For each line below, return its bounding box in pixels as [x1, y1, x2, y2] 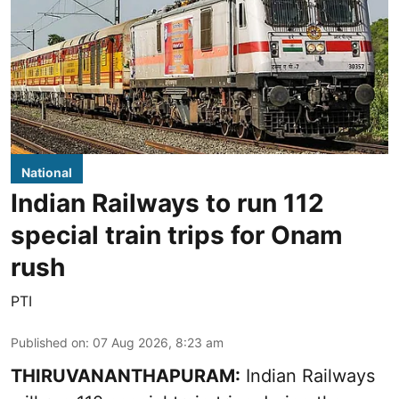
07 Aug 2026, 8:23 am [93, 334, 224, 350]
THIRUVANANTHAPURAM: [11, 364, 240, 387]
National [21, 164, 72, 180]
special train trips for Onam [11, 219, 343, 250]
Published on [11, 334, 85, 350]
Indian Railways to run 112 [11, 187, 324, 218]
